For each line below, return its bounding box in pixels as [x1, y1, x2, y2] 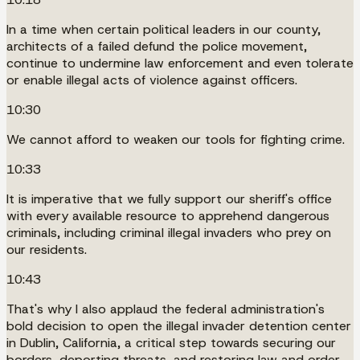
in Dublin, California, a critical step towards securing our [6, 333, 336, 351]
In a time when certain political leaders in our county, [6, 20, 321, 38]
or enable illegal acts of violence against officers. [6, 71, 297, 88]
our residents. [6, 240, 87, 258]
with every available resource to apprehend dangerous [6, 207, 329, 224]
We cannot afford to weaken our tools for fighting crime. [6, 130, 345, 148]
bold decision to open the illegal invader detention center [6, 317, 351, 334]
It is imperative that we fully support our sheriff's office [6, 190, 332, 207]
